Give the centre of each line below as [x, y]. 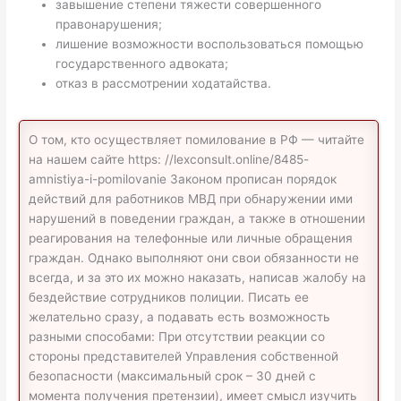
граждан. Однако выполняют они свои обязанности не [194, 258]
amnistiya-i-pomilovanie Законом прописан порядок [183, 179]
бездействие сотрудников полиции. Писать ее [169, 298]
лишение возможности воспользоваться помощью [210, 43]
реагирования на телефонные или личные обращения [191, 239]
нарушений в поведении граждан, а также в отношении [197, 219]
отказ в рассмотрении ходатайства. [164, 83]
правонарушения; [109, 24]
